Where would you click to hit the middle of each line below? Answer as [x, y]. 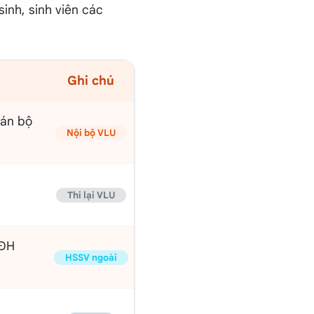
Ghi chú [91, 81]
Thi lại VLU [91, 196]
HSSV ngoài [91, 258]
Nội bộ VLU [91, 133]
